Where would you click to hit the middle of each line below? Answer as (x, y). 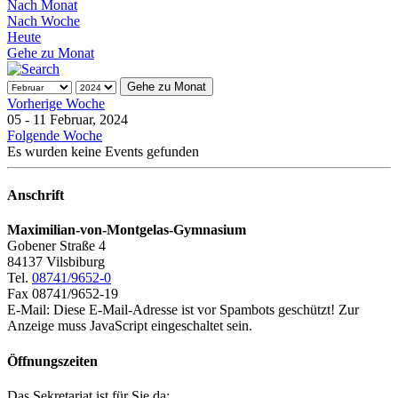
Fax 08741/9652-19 (63, 294)
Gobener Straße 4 (56, 246)
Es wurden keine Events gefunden (103, 151)
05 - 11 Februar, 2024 (68, 119)
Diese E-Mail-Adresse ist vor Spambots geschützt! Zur (206, 310)
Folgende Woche (55, 135)
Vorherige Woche (56, 103)
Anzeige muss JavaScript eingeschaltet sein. (130, 326)
